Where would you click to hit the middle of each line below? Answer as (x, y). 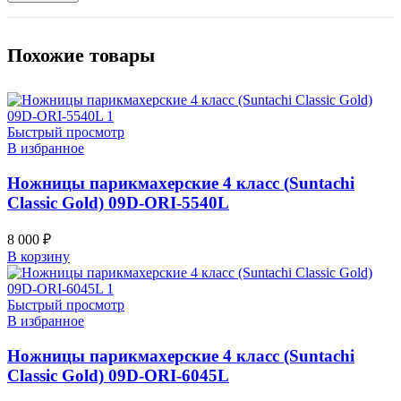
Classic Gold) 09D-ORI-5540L (118, 202)
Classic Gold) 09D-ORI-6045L (118, 376)
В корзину (38, 257)
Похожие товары (81, 55)
